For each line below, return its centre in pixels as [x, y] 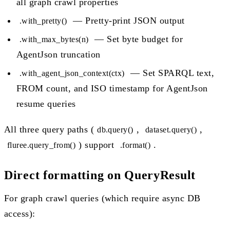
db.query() [115, 129]
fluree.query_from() [42, 145]
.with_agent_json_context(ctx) [72, 73]
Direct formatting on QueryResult [100, 175]
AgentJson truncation [59, 54]
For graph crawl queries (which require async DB [102, 198]
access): [20, 213]
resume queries [46, 103]
